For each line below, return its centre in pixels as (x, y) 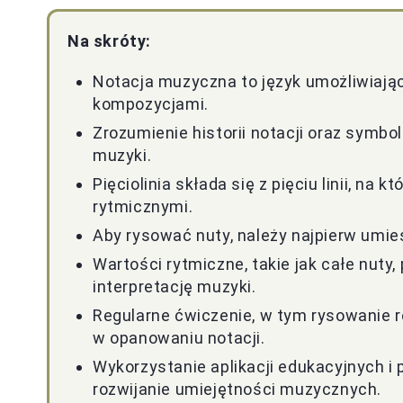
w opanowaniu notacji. (179, 337)
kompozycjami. (151, 103)
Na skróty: (109, 40)
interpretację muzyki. (175, 286)
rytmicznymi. (143, 206)
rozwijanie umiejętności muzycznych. (237, 389)
